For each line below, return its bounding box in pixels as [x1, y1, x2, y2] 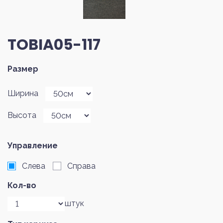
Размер [7, 64, 38, 74]
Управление [7, 140, 58, 150]
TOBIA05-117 [7, 34, 101, 55]
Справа [67, 161, 96, 171]
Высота [7, 111, 36, 120]
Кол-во [7, 180, 36, 190]
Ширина [7, 89, 38, 99]
